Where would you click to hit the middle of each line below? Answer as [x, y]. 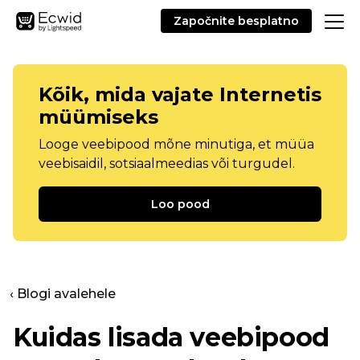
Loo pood [180, 204]
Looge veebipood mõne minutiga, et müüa [176, 144]
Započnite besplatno [236, 21]
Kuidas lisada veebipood [171, 337]
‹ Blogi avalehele [63, 294]
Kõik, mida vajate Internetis [180, 94]
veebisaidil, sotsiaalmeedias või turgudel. [167, 164]
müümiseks [98, 117]
